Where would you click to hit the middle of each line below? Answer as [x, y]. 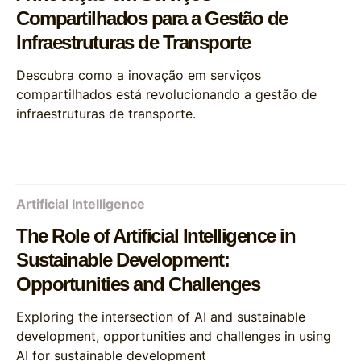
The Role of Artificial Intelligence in [156, 236]
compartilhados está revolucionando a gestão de [166, 94]
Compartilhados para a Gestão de [152, 18]
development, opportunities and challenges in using [174, 336]
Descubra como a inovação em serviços [139, 75]
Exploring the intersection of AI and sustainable [161, 317]
